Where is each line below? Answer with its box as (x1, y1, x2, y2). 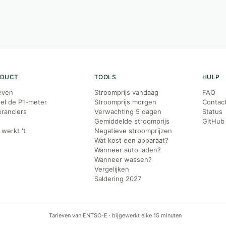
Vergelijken (94, 165, 129, 173)
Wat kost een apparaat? (94, 136, 168, 144)
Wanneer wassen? (94, 155, 152, 163)
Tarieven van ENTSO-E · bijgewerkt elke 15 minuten (49, 212, 182, 219)
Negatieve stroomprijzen (94, 127, 172, 135)
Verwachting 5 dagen (94, 107, 161, 116)
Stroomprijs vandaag (94, 88, 158, 96)
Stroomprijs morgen (94, 98, 156, 106)
